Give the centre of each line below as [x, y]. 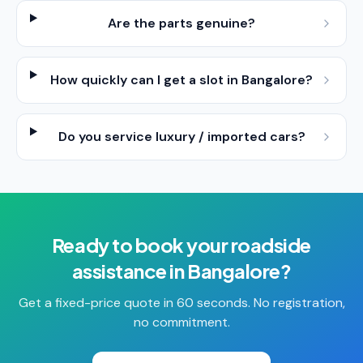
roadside [271, 245]
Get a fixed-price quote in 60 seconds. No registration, [181, 303]
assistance [119, 271]
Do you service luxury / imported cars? [181, 137]
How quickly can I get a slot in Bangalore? [182, 80]
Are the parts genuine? [182, 23]
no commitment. [181, 322]
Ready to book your [141, 245]
